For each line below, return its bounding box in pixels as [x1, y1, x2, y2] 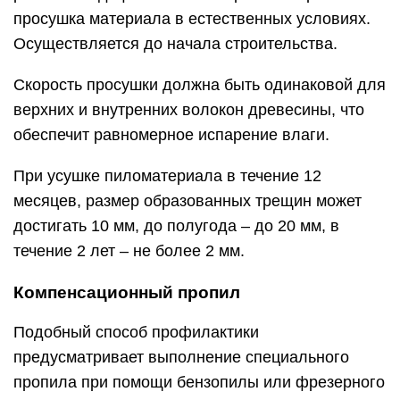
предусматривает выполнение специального [13, 347, 349, 366]
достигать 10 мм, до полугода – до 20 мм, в [13, 216, 339, 235]
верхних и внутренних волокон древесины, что [13, 100, 364, 119]
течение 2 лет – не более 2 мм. [13, 241, 245, 260]
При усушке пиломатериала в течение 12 [13, 166, 321, 185]
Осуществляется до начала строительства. [13, 34, 337, 53]
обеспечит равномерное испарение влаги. [13, 125, 329, 144]
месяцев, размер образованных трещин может [13, 191, 362, 210]
